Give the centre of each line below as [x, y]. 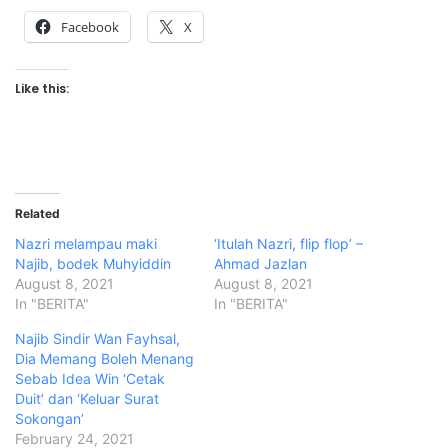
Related [37, 214]
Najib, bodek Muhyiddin [93, 264]
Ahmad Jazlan [260, 264]
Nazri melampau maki [86, 244]
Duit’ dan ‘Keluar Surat [87, 399]
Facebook [90, 27]
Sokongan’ [49, 419]
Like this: [42, 89]
